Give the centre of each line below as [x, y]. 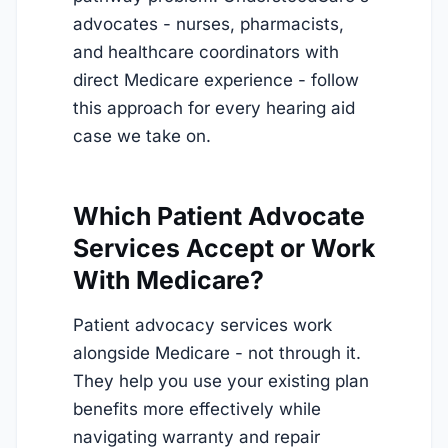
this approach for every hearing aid [214, 108]
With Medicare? [168, 279]
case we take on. [142, 136]
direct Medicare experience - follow [216, 80]
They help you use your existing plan [221, 380]
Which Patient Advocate [219, 215]
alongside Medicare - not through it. [217, 352]
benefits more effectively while [197, 408]
